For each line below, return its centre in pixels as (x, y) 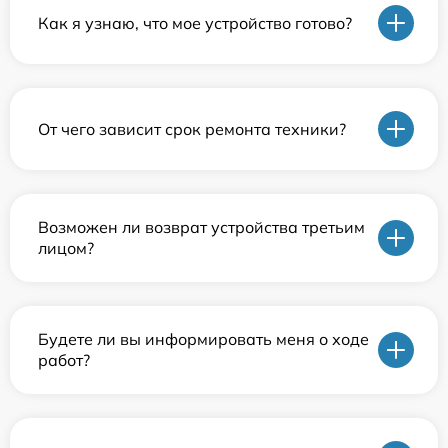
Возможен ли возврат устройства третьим (201, 227)
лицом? (66, 248)
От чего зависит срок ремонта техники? (192, 128)
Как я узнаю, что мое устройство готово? (195, 22)
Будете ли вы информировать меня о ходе (203, 339)
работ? (64, 360)
